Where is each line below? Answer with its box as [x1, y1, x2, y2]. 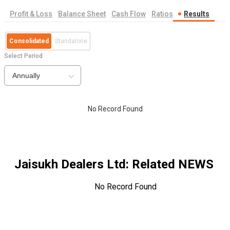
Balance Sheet [58, 10, 106, 18]
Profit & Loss [10, 10, 52, 18]
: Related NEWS [126, 157, 214, 172]
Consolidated [9, 37, 49, 45]
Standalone [55, 37, 87, 45]
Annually [12, 71, 40, 80]
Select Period [4, 52, 43, 60]
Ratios [151, 10, 173, 18]
